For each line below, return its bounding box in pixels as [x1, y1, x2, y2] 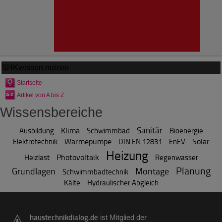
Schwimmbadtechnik [62, 166, 128, 177]
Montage [135, 165, 169, 177]
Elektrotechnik [12, 136, 57, 147]
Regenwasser [155, 152, 198, 163]
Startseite [17, 79, 42, 86]
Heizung [106, 146, 148, 164]
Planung [175, 164, 211, 177]
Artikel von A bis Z [17, 91, 64, 99]
